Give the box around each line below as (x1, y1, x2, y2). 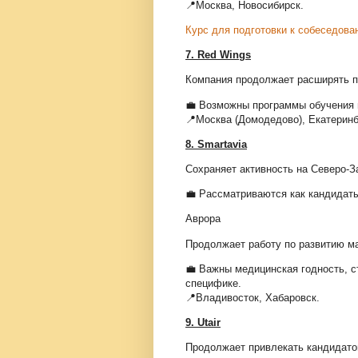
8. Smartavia (185, 137, 247, 150)
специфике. (185, 276, 241, 289)
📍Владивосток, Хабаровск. (185, 291, 320, 304)
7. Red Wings (185, 49, 251, 62)
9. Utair (185, 316, 221, 328)
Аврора (185, 213, 221, 225)
